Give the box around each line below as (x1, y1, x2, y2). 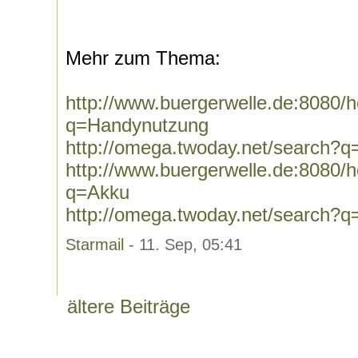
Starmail (66, 236, 124, 253)
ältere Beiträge (67, 296, 190, 317)
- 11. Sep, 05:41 (124, 236, 242, 253)
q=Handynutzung (66, 114, 209, 136)
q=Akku (66, 181, 129, 203)
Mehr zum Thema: (66, 47, 221, 69)
